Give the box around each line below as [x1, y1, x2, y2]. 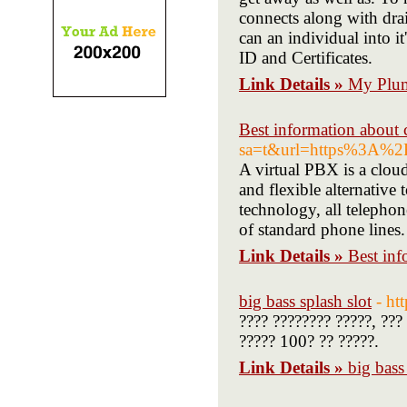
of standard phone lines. [239, 220, 405, 239]
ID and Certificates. [239, 48, 372, 67]
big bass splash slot [239, 292, 372, 311]
